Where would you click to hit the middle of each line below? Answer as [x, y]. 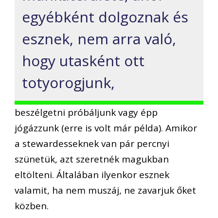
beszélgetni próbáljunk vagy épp [86, 113]
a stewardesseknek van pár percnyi [92, 144]
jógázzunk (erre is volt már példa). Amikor [106, 128]
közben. [32, 206]
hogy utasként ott [83, 61]
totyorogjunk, [68, 83]
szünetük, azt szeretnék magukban [92, 159]
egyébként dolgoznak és [105, 17]
